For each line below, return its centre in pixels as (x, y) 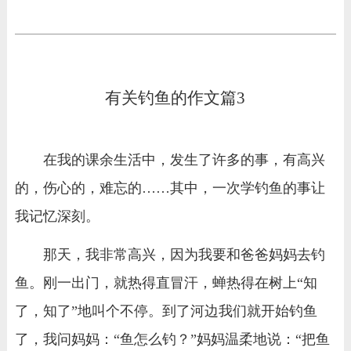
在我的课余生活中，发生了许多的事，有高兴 (184, 160)
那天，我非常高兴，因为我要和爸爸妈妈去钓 (184, 254)
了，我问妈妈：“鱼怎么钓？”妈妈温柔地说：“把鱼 (172, 339)
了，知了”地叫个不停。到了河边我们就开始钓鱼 (166, 311)
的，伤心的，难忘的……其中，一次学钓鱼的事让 (170, 188)
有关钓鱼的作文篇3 (175, 98)
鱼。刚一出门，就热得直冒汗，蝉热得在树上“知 (166, 282)
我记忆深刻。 (57, 217)
